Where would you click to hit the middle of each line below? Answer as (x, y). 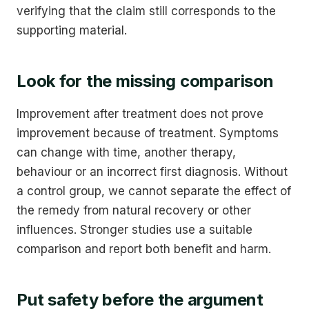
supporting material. (72, 30)
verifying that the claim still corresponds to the (146, 11)
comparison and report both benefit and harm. (144, 249)
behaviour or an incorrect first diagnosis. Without (152, 171)
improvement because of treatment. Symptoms (148, 133)
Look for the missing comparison (145, 81)
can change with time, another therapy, (126, 152)
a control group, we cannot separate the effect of (154, 191)
